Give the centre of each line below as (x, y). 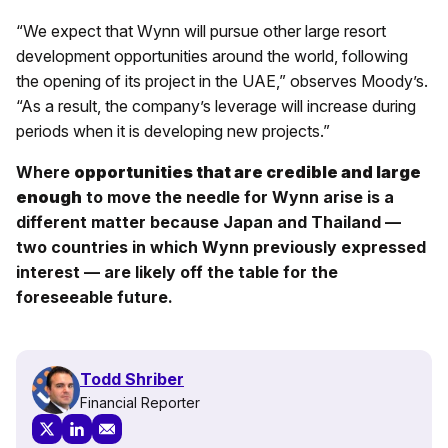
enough (49, 197)
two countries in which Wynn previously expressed (221, 247)
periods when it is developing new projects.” (173, 131)
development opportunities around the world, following (212, 56)
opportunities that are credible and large (247, 172)
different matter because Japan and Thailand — (208, 222)
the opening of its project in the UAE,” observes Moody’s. (222, 81)
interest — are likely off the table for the (177, 272)
